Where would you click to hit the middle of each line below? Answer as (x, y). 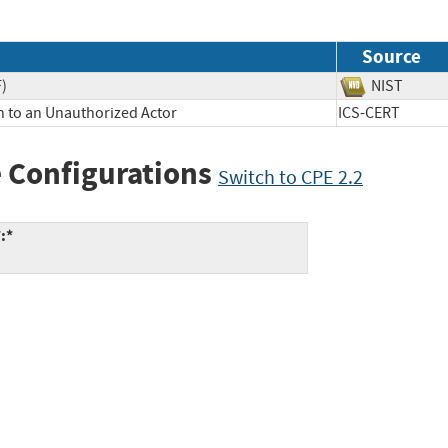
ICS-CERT (383, 112)
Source (391, 56)
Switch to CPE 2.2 (290, 177)
